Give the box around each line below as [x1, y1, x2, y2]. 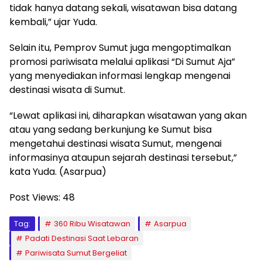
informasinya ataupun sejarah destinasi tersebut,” [9, 151, 237, 164]
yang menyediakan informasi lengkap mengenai [9, 69, 230, 82]
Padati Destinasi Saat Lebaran [25, 233, 139, 244]
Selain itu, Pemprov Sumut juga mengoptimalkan [9, 41, 231, 54]
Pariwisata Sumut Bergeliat [25, 247, 127, 258]
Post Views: [9, 191, 60, 204]
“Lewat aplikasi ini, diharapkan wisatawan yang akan [9, 109, 247, 122]
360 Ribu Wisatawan [54, 218, 130, 229]
